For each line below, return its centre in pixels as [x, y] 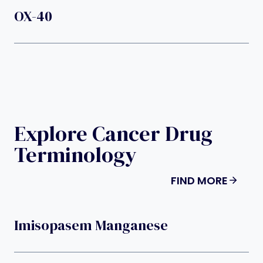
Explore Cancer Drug [113, 133]
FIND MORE [199, 180]
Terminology [75, 154]
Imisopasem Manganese [91, 225]
